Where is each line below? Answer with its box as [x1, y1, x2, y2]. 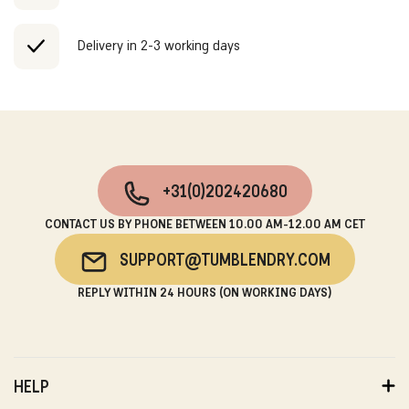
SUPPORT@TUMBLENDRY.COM [119, 254, 330, 270]
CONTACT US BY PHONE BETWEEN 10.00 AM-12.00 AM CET [44, 219, 365, 232]
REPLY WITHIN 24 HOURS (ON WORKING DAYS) [78, 288, 331, 300]
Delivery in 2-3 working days [78, 39, 240, 55]
